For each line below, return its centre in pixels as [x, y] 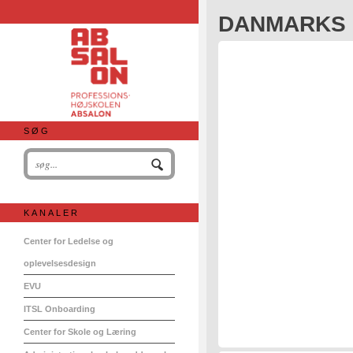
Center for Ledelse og [69, 241]
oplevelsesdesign [60, 263]
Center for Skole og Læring [80, 332]
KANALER [52, 213]
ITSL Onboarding [59, 309]
